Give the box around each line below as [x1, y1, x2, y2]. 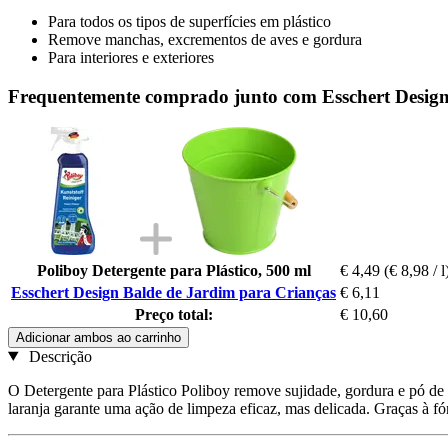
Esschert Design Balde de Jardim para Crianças [11, 283, 336, 301]
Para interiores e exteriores [48, 49, 214, 67]
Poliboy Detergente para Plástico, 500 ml [36, 261, 311, 279]
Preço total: [134, 305, 213, 323]
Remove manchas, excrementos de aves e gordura [48, 31, 362, 49]
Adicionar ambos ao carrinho [16, 329, 181, 345]
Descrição [24, 347, 92, 365]
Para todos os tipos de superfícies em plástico [48, 13, 331, 31]
